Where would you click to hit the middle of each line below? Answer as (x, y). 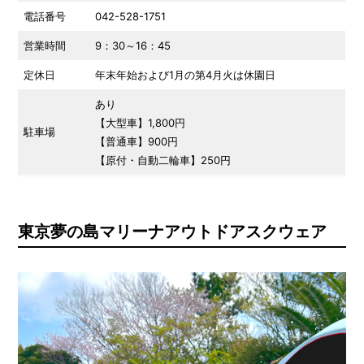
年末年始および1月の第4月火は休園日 (186, 75)
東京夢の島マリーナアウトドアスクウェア (172, 232)
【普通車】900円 (137, 142)
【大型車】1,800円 (141, 123)
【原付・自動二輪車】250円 (163, 160)
